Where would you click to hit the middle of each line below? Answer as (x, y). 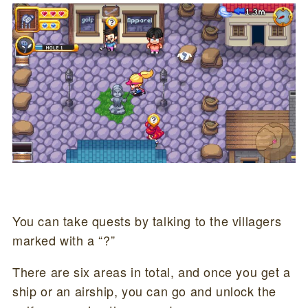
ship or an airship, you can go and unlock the (144, 290)
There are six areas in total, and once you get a (151, 271)
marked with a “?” (64, 240)
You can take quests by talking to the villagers (147, 220)
